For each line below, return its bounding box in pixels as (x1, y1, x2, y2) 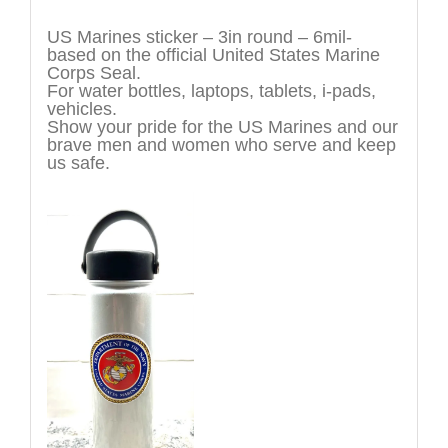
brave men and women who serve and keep (46, 135, 396, 156)
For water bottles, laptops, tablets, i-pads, (46, 81, 376, 102)
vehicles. (46, 99, 117, 120)
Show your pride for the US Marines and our (46, 117, 398, 138)
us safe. (46, 153, 110, 174)
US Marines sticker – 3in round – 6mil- (46, 27, 352, 48)
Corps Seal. (46, 63, 141, 84)
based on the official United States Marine (46, 45, 380, 66)
